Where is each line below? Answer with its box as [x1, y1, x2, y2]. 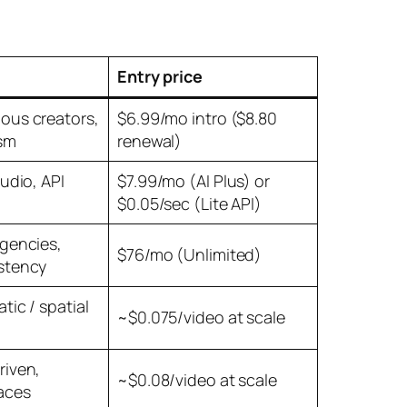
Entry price [117, 65, 203, 88]
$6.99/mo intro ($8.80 [117, 107, 277, 130]
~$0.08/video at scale [117, 369, 277, 392]
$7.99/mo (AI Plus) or [117, 170, 270, 193]
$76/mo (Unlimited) [117, 243, 263, 266]
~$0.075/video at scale [117, 306, 285, 329]
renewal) [117, 130, 183, 153]
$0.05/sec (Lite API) [117, 193, 262, 215]
